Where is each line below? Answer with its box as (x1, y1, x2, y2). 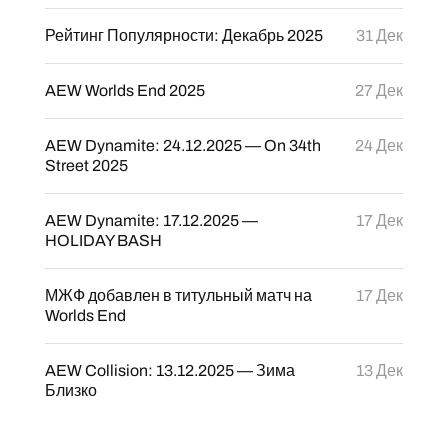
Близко (44, 382, 97, 399)
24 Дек (355, 137, 404, 154)
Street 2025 (44, 157, 128, 174)
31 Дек (356, 27, 404, 44)
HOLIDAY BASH (44, 232, 162, 249)
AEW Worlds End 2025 (44, 82, 205, 99)
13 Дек (356, 362, 404, 379)
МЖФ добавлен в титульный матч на (44, 287, 312, 304)
